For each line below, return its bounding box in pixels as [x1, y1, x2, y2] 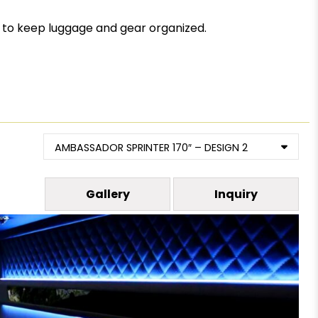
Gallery [85, 186, 130, 202]
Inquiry [214, 186, 258, 202]
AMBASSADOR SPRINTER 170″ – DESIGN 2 [55, 141, 248, 155]
